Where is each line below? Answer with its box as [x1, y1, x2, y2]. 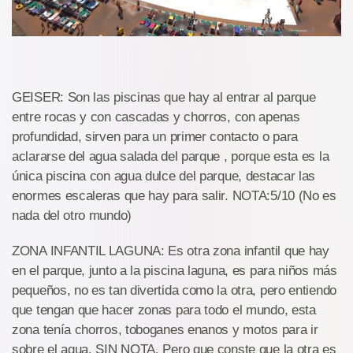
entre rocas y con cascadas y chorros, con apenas [12, 110, 300, 125]
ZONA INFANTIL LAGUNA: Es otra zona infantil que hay [12, 243, 329, 259]
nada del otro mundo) [12, 208, 132, 224]
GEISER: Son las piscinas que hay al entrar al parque [12, 90, 316, 106]
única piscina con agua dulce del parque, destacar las [12, 169, 316, 184]
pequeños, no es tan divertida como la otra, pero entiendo [12, 283, 336, 299]
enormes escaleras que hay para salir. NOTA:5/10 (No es [12, 188, 336, 204]
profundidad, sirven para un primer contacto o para [12, 129, 299, 145]
